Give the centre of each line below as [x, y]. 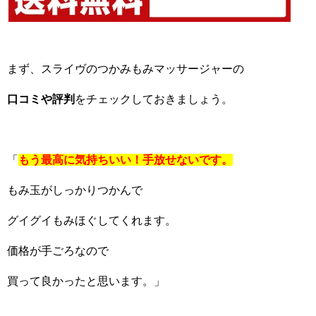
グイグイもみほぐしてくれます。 [92, 220]
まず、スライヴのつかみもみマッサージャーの [126, 69]
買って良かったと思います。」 [86, 281]
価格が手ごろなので [58, 251]
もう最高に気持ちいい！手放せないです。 [126, 160]
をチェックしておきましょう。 [154, 99]
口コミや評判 [41, 99]
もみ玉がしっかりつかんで [75, 190]
